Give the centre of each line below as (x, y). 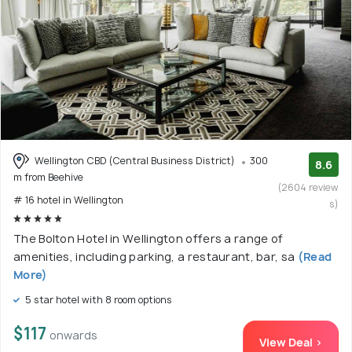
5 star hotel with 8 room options (97, 300)
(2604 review (308, 187)
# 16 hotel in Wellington (68, 200)
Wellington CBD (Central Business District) (135, 160)
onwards (73, 335)
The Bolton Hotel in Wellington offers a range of (148, 239)
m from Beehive (48, 178)
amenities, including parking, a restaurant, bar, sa (154, 257)
